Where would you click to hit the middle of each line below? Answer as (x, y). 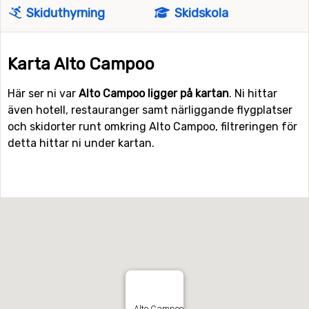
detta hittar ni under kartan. (81, 143)
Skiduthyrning (64, 13)
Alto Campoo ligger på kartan (154, 93)
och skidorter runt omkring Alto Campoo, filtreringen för (152, 127)
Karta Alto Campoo (81, 64)
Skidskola (200, 13)
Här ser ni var (43, 93)
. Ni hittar (253, 93)
